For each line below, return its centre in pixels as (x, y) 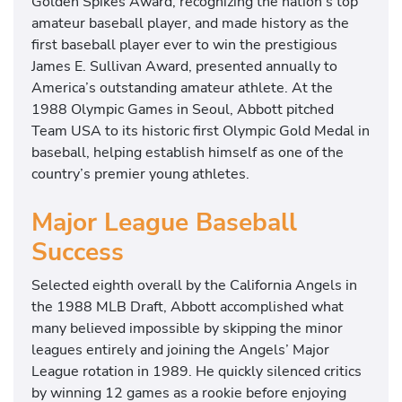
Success (78, 253)
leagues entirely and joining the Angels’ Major (180, 350)
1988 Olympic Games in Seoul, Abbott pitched (183, 109)
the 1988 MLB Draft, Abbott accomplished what (188, 307)
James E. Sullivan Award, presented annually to (184, 66)
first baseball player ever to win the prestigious (184, 44)
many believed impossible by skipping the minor (187, 328)
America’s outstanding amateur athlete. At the (182, 87)
